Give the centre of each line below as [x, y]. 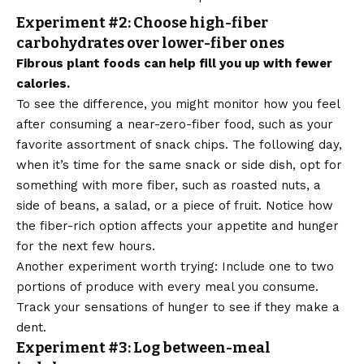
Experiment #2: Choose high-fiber [142, 23]
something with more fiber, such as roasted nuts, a [169, 186]
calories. [43, 84]
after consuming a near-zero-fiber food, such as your [175, 125]
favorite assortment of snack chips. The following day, [179, 145]
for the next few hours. [86, 247]
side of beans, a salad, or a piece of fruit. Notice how [175, 206]
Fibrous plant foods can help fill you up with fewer [174, 64]
